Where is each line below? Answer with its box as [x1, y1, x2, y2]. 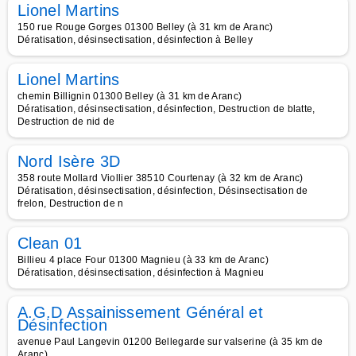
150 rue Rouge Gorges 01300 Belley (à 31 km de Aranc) [17, 21, 273, 33]
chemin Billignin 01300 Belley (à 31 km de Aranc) [17, 91, 242, 102]
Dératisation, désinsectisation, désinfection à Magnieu [17, 267, 265, 278]
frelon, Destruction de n [17, 198, 124, 209]
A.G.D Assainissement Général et [17, 304, 263, 321]
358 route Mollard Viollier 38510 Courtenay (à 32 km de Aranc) [17, 172, 304, 184]
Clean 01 [17, 234, 83, 252]
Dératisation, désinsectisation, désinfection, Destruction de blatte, [17, 103, 315, 114]
